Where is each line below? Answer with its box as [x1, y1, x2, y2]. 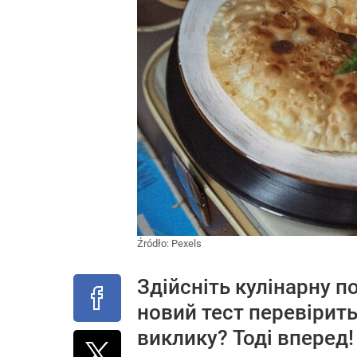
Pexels [171, 237, 202, 249]
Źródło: [137, 237, 171, 249]
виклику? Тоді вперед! [137, 326, 354, 350]
